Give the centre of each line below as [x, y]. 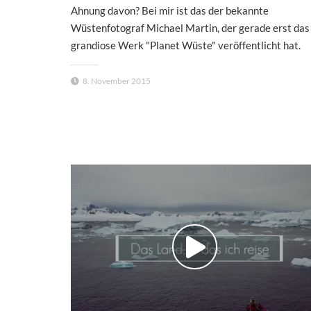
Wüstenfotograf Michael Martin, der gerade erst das [190, 27]
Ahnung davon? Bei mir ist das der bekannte [170, 10]
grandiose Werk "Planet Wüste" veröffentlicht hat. [186, 45]
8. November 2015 [117, 81]
